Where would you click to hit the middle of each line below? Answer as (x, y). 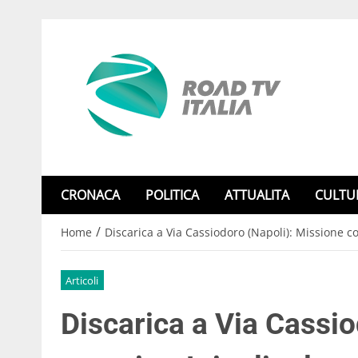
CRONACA (90, 195)
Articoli (82, 280)
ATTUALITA (257, 195)
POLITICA (172, 195)
